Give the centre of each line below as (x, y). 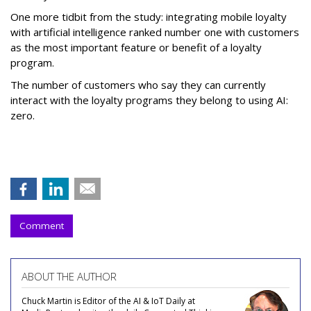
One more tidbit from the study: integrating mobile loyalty (149, 17)
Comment (42, 226)
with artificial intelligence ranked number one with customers (155, 32)
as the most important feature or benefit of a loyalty (136, 47)
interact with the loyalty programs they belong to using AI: (149, 100)
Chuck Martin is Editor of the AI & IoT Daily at (108, 301)
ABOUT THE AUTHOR (69, 276)
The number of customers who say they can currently (138, 85)
